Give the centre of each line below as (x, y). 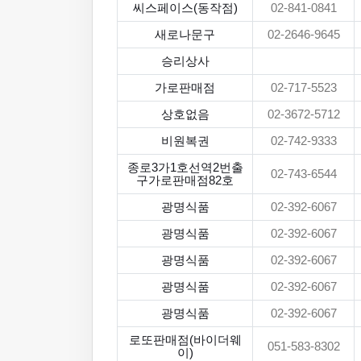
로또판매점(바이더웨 (185, 340)
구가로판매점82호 (185, 180)
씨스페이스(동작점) (185, 8)
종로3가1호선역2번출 (185, 168)
